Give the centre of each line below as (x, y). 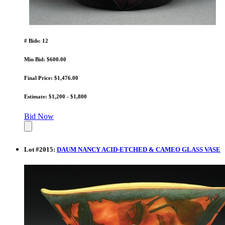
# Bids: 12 (36, 40)
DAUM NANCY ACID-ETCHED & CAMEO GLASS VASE (139, 149)
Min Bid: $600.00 (45, 59)
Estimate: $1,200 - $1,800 (55, 96)
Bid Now (39, 116)
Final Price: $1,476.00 (51, 78)
